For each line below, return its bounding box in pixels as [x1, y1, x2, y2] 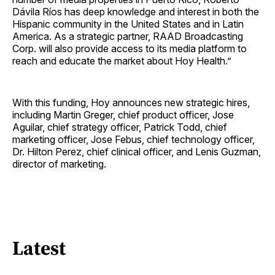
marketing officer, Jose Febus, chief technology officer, [12, 133, 255, 146]
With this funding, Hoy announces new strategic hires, [12, 96, 250, 109]
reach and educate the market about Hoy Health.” [12, 55, 231, 68]
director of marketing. [12, 158, 106, 171]
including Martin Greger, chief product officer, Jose [12, 109, 234, 122]
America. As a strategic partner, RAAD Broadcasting [12, 30, 243, 43]
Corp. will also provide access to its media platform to [12, 42, 247, 55]
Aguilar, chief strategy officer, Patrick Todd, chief [12, 121, 227, 134]
